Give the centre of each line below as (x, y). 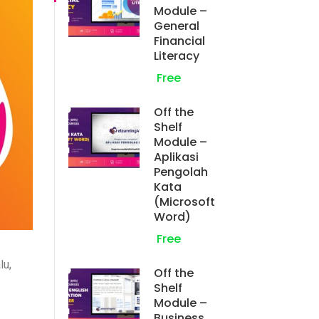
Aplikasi (176, 157)
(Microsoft (184, 202)
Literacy (177, 56)
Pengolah (181, 172)
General (177, 26)
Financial (179, 41)
